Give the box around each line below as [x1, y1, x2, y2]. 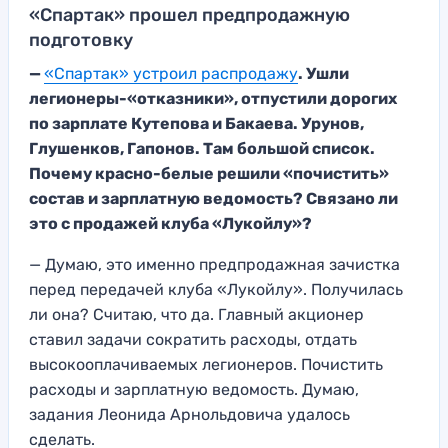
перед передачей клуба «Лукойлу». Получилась [29, 279, 403, 299]
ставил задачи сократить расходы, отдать [29, 329, 357, 349]
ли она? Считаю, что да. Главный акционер [29, 304, 364, 324]
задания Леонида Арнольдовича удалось [29, 404, 350, 424]
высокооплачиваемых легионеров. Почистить [29, 354, 383, 374]
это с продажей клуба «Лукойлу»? [29, 213, 312, 233]
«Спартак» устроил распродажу [44, 63, 298, 83]
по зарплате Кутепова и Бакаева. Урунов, [29, 113, 364, 133]
